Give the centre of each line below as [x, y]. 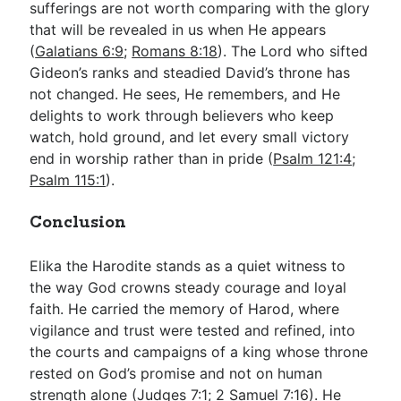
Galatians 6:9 [80, 51]
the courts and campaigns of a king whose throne [199, 352]
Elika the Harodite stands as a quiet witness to [188, 266]
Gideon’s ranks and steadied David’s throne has [190, 73]
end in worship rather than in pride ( [152, 158]
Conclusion [78, 223]
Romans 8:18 [175, 51]
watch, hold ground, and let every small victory [190, 137]
